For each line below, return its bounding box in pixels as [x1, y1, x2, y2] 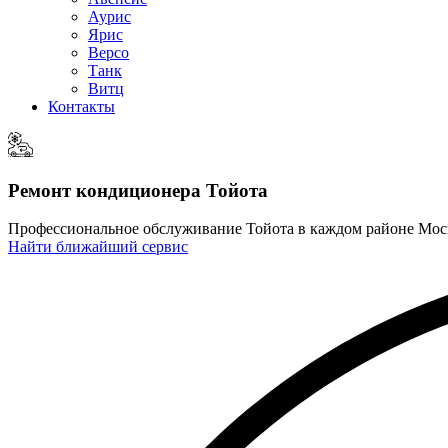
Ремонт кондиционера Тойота [8, 179, 268, 201]
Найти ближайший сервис [8, 238, 188, 256]
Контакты [48, 98, 115, 115]
